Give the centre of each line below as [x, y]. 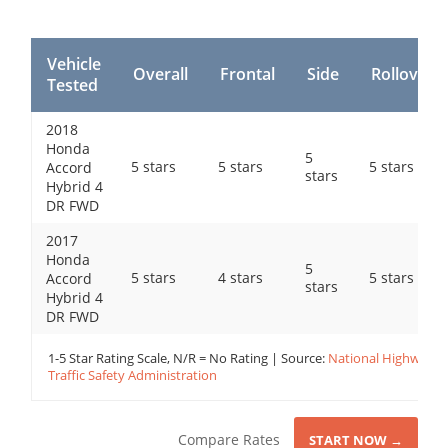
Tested [72, 85]
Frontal [247, 74]
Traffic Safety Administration [132, 375]
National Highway [380, 358]
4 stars [240, 278]
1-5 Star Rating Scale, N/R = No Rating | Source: [187, 358]
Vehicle [73, 64]
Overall [160, 74]
